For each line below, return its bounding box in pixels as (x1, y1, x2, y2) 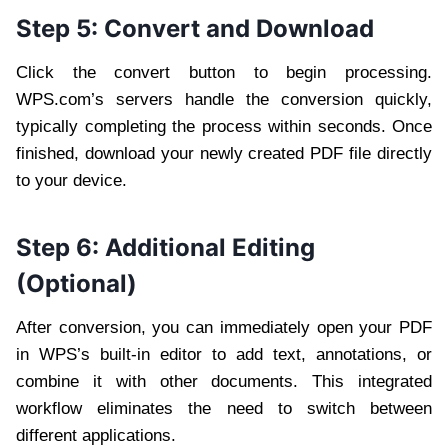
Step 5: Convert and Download (16, 13, 374, 43)
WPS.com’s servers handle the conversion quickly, (16, 89, 432, 109)
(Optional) (16, 268, 137, 298)
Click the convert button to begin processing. (16, 62, 432, 82)
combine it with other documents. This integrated (16, 371, 432, 391)
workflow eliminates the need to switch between (16, 398, 432, 418)
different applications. (16, 425, 176, 445)
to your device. (16, 170, 127, 190)
